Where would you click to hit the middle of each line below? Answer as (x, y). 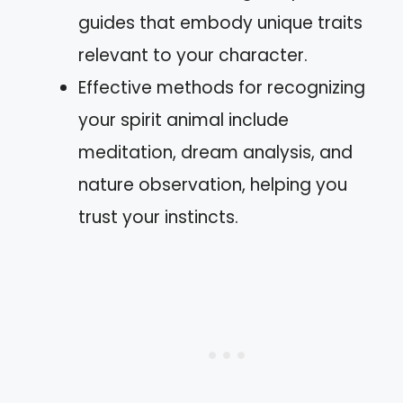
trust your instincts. (158, 217)
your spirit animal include (184, 120)
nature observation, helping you (213, 184)
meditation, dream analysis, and (215, 152)
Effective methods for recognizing (222, 87)
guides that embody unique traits (220, 22)
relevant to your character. (193, 55)
